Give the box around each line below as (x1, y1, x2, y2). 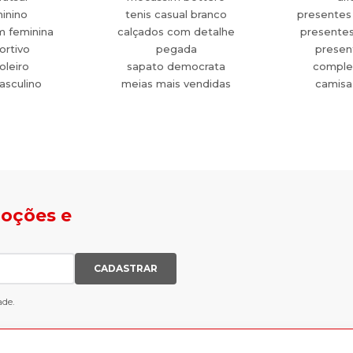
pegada (155, 43, 197, 55)
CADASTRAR (94, 262, 158, 274)
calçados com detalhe (117, 25, 236, 38)
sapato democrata (127, 60, 226, 72)
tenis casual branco (125, 8, 228, 20)
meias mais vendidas (121, 77, 232, 90)
